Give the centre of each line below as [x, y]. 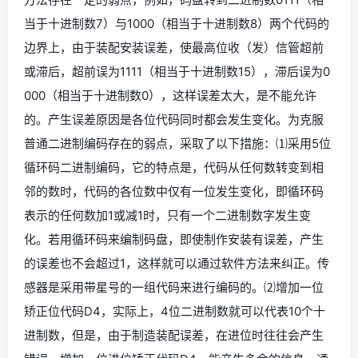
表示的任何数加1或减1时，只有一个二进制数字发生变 [167, 215]
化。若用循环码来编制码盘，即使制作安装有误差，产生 [174, 239]
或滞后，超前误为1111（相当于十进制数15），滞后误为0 [177, 71]
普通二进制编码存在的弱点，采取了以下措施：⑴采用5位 [177, 143]
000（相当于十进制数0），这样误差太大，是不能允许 [170, 95]
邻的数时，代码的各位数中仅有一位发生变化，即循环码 [174, 191]
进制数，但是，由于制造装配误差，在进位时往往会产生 [174, 335]
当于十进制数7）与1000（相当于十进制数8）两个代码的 [177, 23]
